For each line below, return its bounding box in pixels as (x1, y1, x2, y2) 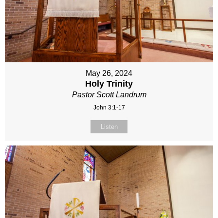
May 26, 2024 (86, 69, 132, 77)
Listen (100, 123, 118, 130)
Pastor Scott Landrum (72, 90, 146, 99)
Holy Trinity (85, 78, 133, 89)
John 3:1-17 (93, 104, 125, 111)
